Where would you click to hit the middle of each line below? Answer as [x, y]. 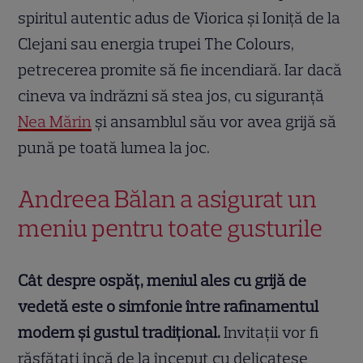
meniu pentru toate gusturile [171, 228]
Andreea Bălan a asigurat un [168, 199]
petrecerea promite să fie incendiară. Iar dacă [180, 69]
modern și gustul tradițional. [121, 332]
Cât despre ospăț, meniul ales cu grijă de [162, 280]
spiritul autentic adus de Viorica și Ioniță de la [179, 17]
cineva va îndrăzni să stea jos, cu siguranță [171, 95]
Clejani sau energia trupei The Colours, [156, 43]
